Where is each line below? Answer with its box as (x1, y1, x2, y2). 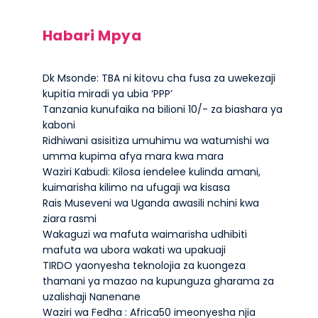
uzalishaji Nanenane (42, 290, 141, 304)
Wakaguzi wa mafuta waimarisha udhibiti (42, 227, 247, 241)
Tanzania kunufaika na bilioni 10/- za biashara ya (42, 102, 283, 116)
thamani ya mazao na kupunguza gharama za (42, 274, 274, 288)
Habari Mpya (42, 26, 142, 45)
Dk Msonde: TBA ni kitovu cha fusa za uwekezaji (42, 71, 275, 85)
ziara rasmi (42, 212, 97, 226)
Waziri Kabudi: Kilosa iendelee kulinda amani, (42, 165, 261, 179)
